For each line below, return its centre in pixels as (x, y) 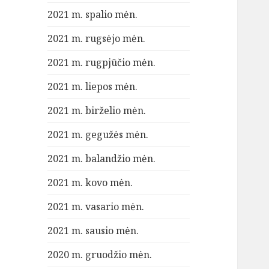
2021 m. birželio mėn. (97, 111)
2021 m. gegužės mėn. (98, 135)
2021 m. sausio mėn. (93, 231)
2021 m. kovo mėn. (90, 183)
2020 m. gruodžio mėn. (100, 255)
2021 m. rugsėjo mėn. (97, 39)
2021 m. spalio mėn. (93, 15)
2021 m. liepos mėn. (93, 87)
